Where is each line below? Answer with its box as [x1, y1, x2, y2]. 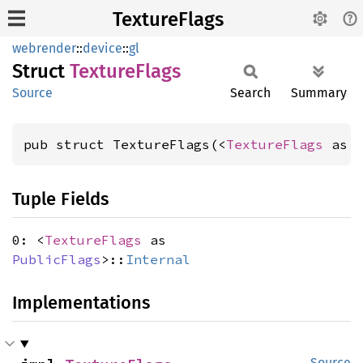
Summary [291, 85, 347, 100]
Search [230, 85, 271, 100]
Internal [126, 251, 190, 267]
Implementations [12, 292, 150, 314]
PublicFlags [12, 251, 101, 267]
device [83, 41, 122, 56]
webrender [12, 41, 76, 56]
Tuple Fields [12, 188, 109, 210]
